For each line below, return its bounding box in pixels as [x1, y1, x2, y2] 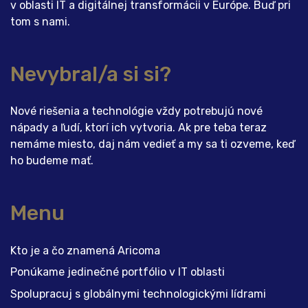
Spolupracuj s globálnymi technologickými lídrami [10, 287, 266, 300]
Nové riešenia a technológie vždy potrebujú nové [10, 104, 263, 118]
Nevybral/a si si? [10, 61, 171, 87]
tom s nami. [10, 14, 70, 28]
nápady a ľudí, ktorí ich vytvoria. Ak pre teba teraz [10, 121, 267, 135]
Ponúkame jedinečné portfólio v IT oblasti [10, 265, 225, 279]
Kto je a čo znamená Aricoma [10, 243, 160, 257]
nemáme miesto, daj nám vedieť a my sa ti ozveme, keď [10, 137, 295, 151]
